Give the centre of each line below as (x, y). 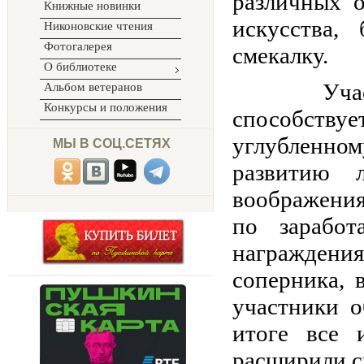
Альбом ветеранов (93, 87)
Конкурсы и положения (106, 107)
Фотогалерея (78, 46)
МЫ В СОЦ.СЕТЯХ (105, 143)
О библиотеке (80, 67)
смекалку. (280, 55)
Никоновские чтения (98, 26)
